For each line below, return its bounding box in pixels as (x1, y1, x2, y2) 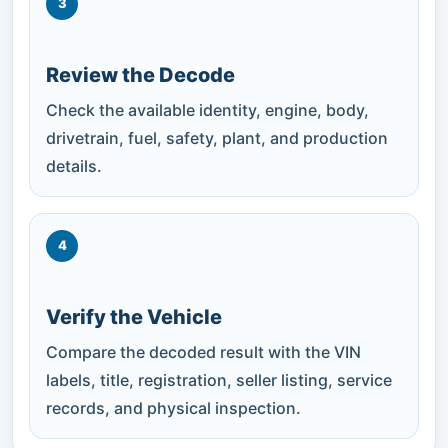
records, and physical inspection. (46, 397, 301, 418)
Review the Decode (46, 62, 235, 87)
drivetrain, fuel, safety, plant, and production (46, 127, 388, 148)
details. (46, 155, 102, 176)
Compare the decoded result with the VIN (46, 341, 361, 362)
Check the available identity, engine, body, (46, 99, 369, 120)
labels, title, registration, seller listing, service (46, 369, 392, 390)
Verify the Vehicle (46, 304, 222, 329)
